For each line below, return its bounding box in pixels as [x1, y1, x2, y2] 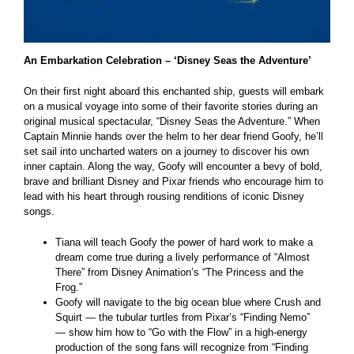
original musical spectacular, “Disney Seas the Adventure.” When [24, 115, 320, 128]
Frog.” [55, 281, 82, 294]
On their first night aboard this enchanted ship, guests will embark [24, 85, 324, 98]
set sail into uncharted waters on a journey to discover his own [24, 145, 309, 158]
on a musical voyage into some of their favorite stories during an [24, 100, 318, 113]
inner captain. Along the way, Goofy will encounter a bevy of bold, [24, 160, 322, 173]
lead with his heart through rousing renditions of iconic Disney [24, 190, 304, 203]
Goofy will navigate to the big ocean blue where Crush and [55, 296, 321, 309]
